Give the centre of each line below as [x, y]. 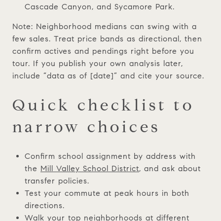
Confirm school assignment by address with [110, 156]
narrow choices [87, 127]
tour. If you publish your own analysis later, [98, 63]
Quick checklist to [103, 105]
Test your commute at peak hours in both [107, 193]
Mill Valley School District [90, 168]
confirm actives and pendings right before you [103, 51]
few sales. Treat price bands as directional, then [107, 38]
